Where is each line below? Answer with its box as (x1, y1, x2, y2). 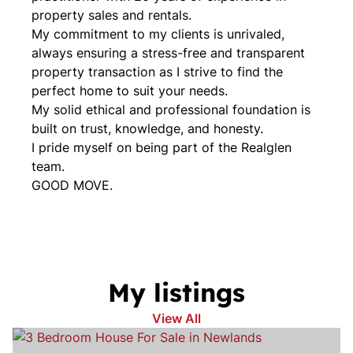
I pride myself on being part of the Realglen (32, 139, 292, 155)
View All (152, 310, 201, 326)
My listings (108, 277, 245, 308)
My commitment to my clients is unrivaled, (32, 26, 284, 42)
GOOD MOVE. (32, 177, 113, 193)
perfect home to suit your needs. (32, 83, 228, 98)
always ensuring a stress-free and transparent (32, 45, 305, 61)
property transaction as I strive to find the (32, 64, 283, 80)
